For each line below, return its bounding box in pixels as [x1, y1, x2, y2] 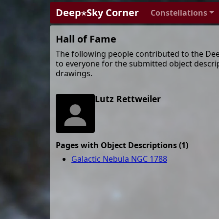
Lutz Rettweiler [95, 93, 161, 105]
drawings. [56, 68, 92, 79]
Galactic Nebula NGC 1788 [71, 153, 167, 164]
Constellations [151, 7, 207, 18]
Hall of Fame [56, 32, 116, 45]
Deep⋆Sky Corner [56, 6, 139, 19]
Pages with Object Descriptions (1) [56, 140, 188, 151]
